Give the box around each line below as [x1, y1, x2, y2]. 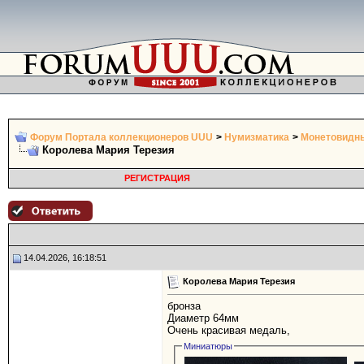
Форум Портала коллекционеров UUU [30, 132, 213, 143]
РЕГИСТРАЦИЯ [123, 173, 190, 183]
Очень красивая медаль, [167, 324, 290, 337]
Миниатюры [184, 341, 233, 352]
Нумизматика [224, 132, 289, 143]
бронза [167, 300, 201, 313]
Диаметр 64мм [167, 312, 239, 325]
